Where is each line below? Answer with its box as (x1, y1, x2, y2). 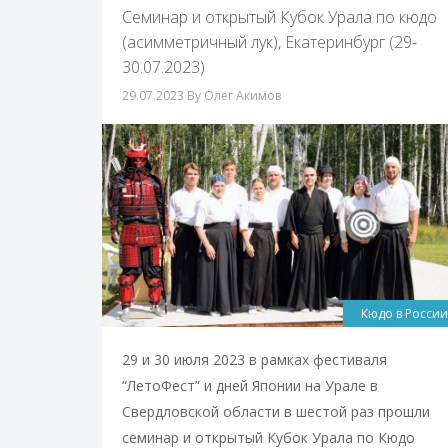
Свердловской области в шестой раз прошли (122, 401, 430, 421)
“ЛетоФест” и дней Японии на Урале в (122, 375, 378, 395)
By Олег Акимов (187, 87, 281, 104)
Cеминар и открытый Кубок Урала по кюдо (122, 6, 437, 28)
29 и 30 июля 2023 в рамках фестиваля (122, 349, 387, 369)
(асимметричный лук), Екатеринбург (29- (122, 31, 417, 53)
